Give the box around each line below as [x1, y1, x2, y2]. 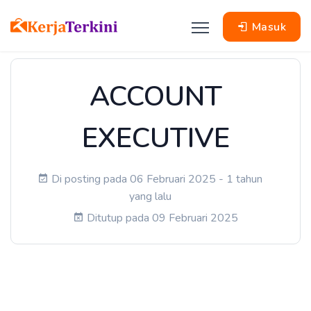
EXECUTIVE [81, 119, 230, 157]
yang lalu [128, 189, 171, 204]
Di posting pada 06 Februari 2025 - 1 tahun [51, 171, 262, 187]
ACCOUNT [89, 78, 222, 115]
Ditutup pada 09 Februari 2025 [87, 210, 238, 226]
